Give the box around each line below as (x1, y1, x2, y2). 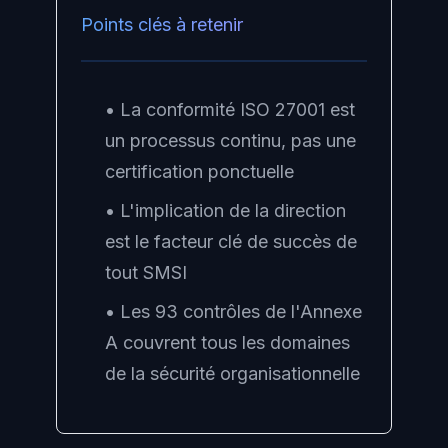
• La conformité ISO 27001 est (105, 99, 355, 120)
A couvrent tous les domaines (105, 332, 350, 353)
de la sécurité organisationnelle (105, 363, 360, 384)
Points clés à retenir (81, 14, 243, 35)
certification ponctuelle (105, 161, 294, 182)
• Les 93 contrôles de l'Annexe (105, 301, 362, 322)
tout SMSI (105, 262, 187, 283)
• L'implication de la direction (105, 200, 346, 221)
